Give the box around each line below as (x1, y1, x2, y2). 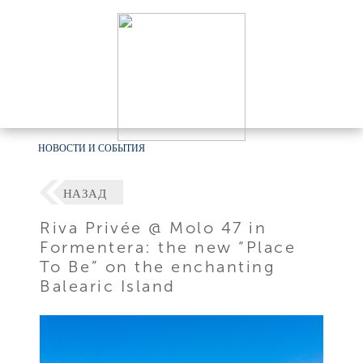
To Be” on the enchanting (40, 256, 276, 276)
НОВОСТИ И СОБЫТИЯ (38, 143, 146, 154)
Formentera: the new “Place (40, 237, 297, 257)
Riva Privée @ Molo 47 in (40, 217, 267, 237)
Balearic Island (40, 275, 176, 296)
